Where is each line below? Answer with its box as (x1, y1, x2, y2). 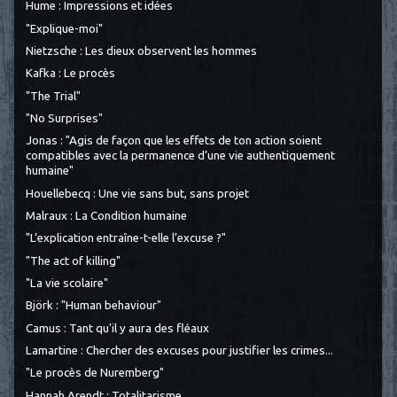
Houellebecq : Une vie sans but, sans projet (26, 186, 250, 200)
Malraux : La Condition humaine (26, 209, 188, 223)
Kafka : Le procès (26, 66, 116, 81)
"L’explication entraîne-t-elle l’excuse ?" (26, 231, 227, 245)
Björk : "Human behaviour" (26, 299, 162, 313)
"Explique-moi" (26, 21, 104, 35)
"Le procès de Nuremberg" (26, 366, 165, 380)
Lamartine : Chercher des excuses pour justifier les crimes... (26, 344, 334, 357)
